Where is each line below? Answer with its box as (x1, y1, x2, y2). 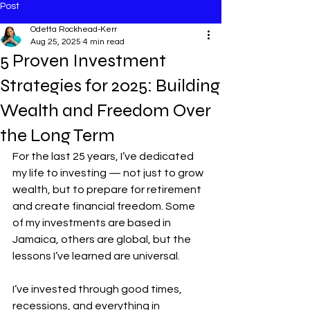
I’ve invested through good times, (12, 284, 184, 295)
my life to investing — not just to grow (12, 167, 206, 179)
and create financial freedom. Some (12, 201, 197, 212)
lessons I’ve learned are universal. (12, 250, 180, 262)
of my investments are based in (12, 217, 173, 228)
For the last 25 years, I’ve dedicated (12, 151, 196, 162)
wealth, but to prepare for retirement (12, 184, 203, 195)
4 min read (83, 37, 125, 46)
